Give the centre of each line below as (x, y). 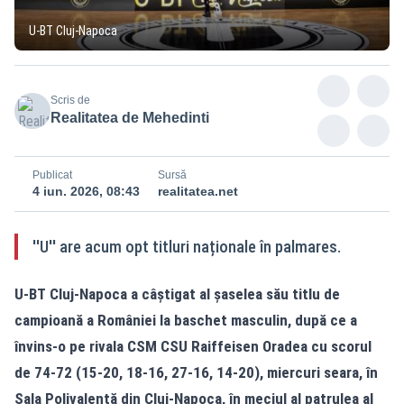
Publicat (52, 174)
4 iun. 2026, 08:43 (86, 191)
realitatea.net (198, 191)
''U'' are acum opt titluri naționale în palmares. (187, 246)
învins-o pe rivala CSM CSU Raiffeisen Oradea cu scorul (193, 346)
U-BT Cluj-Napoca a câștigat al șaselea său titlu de (177, 294)
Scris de (70, 100)
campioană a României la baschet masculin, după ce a (186, 320)
